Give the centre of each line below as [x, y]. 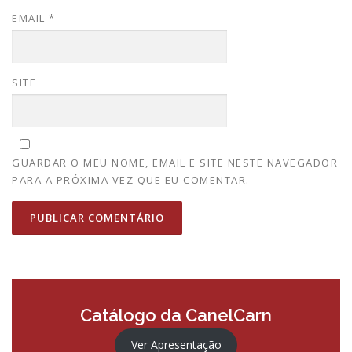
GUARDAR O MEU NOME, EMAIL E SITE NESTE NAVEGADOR [175, 163]
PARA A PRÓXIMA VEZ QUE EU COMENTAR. [131, 180]
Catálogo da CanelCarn [176, 315]
